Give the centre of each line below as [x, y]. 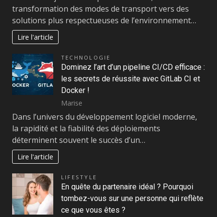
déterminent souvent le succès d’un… [79, 140]
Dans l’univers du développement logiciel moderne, [105, 117]
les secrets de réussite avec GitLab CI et [131, 79]
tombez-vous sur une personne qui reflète [132, 199]
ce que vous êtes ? [93, 210]
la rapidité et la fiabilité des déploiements [86, 129]
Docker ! [75, 91]
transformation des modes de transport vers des [101, 9]
